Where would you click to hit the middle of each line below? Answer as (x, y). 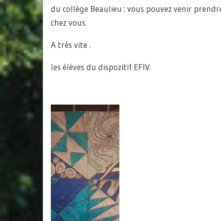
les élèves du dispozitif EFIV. (101, 67)
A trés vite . (71, 45)
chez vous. (69, 22)
